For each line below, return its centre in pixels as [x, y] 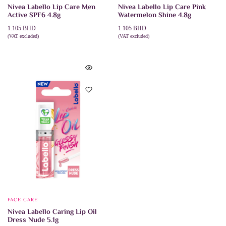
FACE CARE [23, 200]
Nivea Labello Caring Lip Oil [52, 212]
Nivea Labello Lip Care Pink [162, 7]
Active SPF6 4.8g [34, 15]
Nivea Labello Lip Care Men [51, 7]
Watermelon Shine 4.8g [155, 15]
